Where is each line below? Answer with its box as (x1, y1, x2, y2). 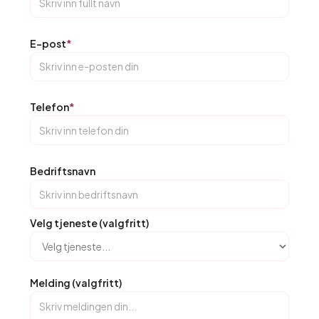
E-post (30, 36, 66, 50)
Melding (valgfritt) (30, 276, 122, 289)
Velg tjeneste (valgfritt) (30, 216, 149, 230)
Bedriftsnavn (30, 164, 95, 177)
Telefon (30, 100, 69, 114)
